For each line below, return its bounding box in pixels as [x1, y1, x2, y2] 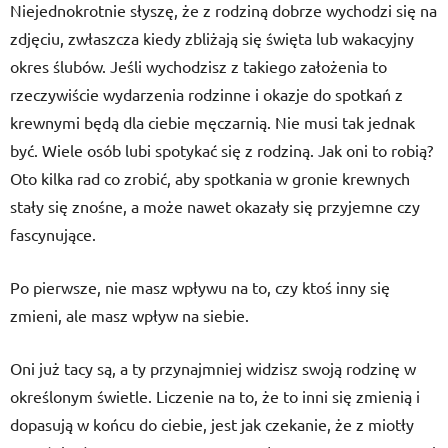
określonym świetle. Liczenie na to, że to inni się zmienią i [10, 386, 420, 406]
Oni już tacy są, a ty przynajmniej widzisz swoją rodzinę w [10, 358, 416, 378]
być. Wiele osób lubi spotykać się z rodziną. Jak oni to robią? [10, 140, 433, 160]
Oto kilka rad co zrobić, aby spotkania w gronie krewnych [10, 168, 410, 188]
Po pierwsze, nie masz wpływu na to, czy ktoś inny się [10, 277, 390, 297]
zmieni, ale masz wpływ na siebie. [10, 305, 249, 325]
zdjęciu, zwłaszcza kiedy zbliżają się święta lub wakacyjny [10, 28, 414, 48]
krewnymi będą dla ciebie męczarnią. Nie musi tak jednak [10, 112, 415, 132]
